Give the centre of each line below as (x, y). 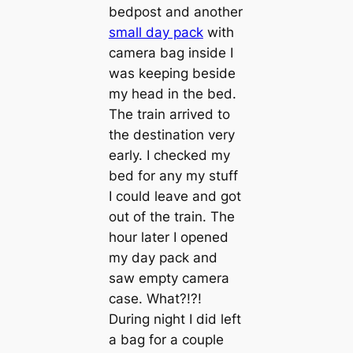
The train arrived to (169, 115)
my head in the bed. (172, 94)
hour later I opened (168, 238)
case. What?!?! (155, 299)
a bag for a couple (166, 340)
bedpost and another (175, 12)
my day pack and (163, 258)
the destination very (171, 135)
